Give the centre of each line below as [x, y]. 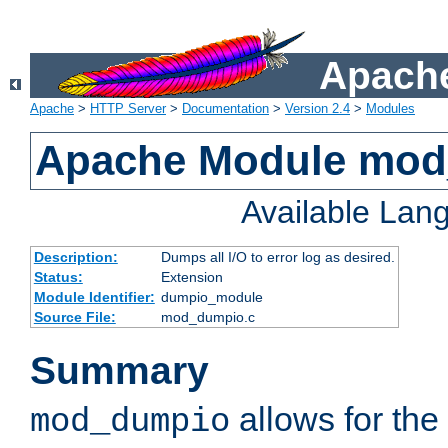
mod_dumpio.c [207, 317]
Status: [58, 277]
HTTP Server [128, 109]
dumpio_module [211, 297]
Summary [119, 371]
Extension [191, 277]
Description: [75, 257]
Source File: [74, 317]
